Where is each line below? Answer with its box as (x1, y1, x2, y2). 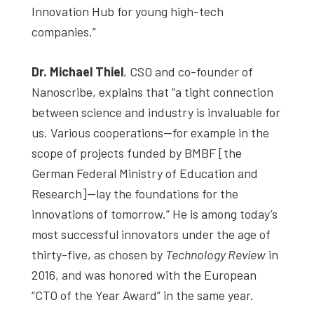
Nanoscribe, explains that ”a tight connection (32, 83, 273, 100)
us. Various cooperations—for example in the (32, 124, 269, 140)
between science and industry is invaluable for (32, 104, 280, 120)
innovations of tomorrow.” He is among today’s (32, 205, 278, 221)
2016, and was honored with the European (32, 266, 257, 282)
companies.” (32, 23, 96, 39)
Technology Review (165, 246, 266, 262)
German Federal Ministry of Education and (32, 165, 258, 181)
